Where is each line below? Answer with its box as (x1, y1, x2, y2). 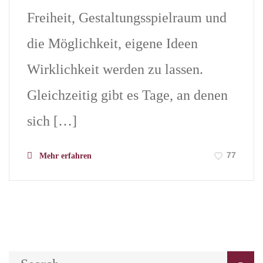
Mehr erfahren (37, 151, 92, 160)
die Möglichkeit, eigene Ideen (27, 35, 198, 51)
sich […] (27, 113, 77, 129)
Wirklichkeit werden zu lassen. (27, 61, 203, 77)
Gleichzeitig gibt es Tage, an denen (27, 87, 228, 103)
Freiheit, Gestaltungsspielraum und (27, 9, 227, 25)
